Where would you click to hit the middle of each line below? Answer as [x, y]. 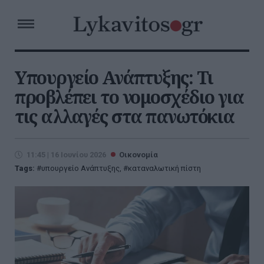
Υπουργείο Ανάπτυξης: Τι [114, 77]
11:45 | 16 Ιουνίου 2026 [66, 155]
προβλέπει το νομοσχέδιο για [129, 97]
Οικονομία [138, 155]
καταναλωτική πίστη [164, 168]
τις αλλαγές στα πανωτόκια [125, 116]
